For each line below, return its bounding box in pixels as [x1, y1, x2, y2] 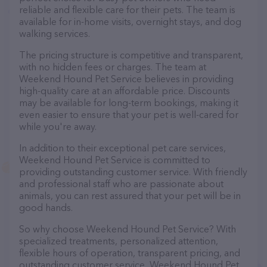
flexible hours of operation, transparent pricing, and [19, 247, 240, 259]
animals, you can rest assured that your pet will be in [19, 190, 241, 201]
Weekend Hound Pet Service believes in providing [19, 73, 234, 85]
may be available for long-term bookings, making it [19, 97, 238, 108]
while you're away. [19, 120, 97, 132]
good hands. [19, 201, 73, 213]
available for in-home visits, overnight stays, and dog [19, 15, 241, 27]
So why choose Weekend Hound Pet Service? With [19, 223, 236, 235]
